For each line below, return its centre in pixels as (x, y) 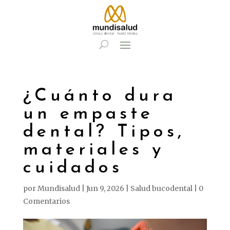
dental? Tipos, (104, 132)
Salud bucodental (161, 188)
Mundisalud (59, 188)
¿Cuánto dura (100, 96)
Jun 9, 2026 (105, 188)
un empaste (88, 114)
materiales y (94, 150)
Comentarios (46, 201)
